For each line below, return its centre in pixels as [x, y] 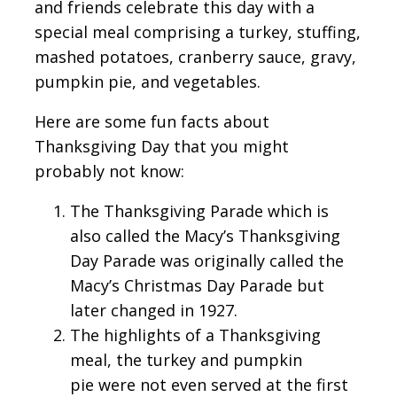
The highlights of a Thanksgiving [195, 335]
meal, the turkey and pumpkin [186, 360]
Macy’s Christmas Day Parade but [197, 286]
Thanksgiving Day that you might [162, 147]
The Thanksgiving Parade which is [199, 211]
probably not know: [109, 171]
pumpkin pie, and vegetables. [148, 82]
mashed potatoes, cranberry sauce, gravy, [195, 57]
